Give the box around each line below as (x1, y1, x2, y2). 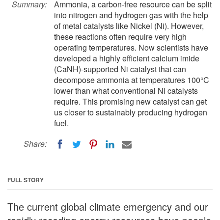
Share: (24, 138, 47, 149)
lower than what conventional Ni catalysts (54, 85, 198, 96)
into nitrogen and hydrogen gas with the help (54, 9, 208, 21)
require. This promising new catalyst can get (54, 96, 207, 107)
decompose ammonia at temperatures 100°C (54, 74, 209, 85)
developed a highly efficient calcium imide (54, 53, 199, 64)
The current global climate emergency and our (7, 199, 208, 214)
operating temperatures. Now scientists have (54, 42, 208, 53)
